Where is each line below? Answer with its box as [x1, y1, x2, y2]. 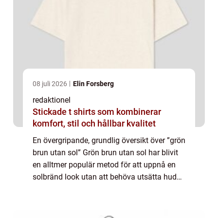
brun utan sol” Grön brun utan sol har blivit [33, 148, 178, 158]
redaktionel [33, 95, 71, 105]
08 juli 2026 [33, 80, 69, 88]
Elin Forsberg [73, 80, 114, 88]
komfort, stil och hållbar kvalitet [33, 118, 156, 129]
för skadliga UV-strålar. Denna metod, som [33, 184, 177, 194]
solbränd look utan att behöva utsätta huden [33, 172, 185, 182]
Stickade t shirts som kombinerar [33, 107, 161, 117]
